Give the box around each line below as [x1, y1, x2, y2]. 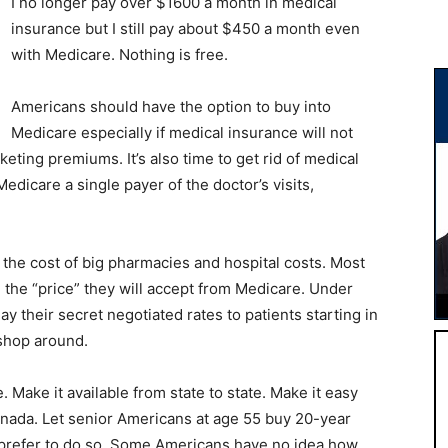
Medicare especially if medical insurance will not [11, 122, 353, 142]
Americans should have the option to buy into [11, 96, 331, 116]
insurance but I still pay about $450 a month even [11, 18, 360, 38]
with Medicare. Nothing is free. [11, 44, 228, 64]
